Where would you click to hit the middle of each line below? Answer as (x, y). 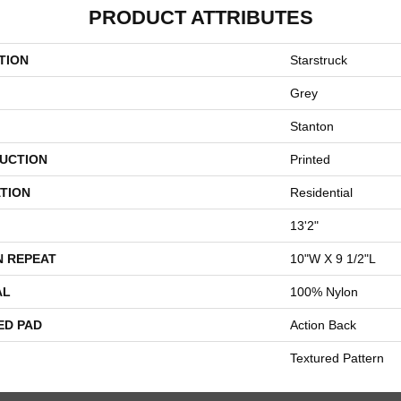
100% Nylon (324, 292)
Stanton (312, 126)
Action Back (323, 325)
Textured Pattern (337, 358)
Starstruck (319, 60)
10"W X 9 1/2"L (333, 259)
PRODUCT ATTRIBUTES (200, 17)
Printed (310, 159)
